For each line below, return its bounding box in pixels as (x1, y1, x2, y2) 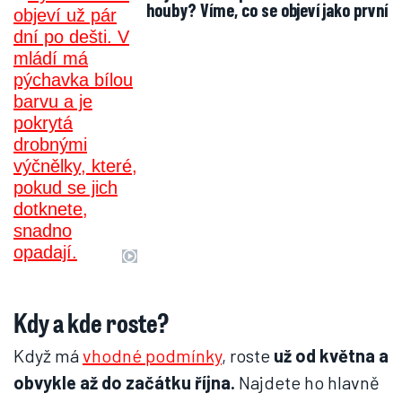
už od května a (274, 345, 389, 366)
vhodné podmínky (83, 345, 222, 366)
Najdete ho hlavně (235, 371, 380, 393)
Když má (13, 345, 83, 366)
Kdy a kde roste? (13, 304, 170, 340)
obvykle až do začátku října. (13, 371, 235, 393)
